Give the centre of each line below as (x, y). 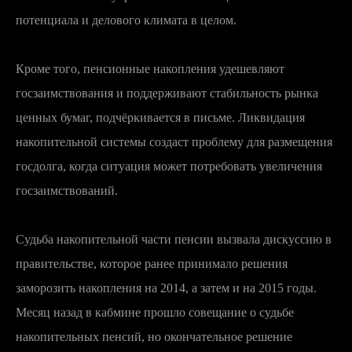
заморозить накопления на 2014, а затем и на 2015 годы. (166, 288)
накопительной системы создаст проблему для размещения (174, 141)
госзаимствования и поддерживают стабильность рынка (167, 93)
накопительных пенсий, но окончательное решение (154, 336)
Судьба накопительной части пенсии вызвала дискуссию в (174, 239)
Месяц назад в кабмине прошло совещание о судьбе (155, 312)
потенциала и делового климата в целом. (126, 20)
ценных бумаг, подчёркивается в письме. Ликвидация (160, 117)
